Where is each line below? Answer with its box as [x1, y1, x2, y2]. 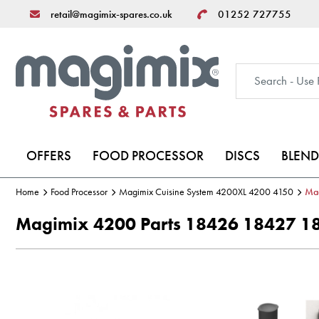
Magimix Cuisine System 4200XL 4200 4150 [119, 185, 293, 198]
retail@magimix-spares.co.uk [51, 6, 172, 21]
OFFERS [26, 147, 71, 164]
